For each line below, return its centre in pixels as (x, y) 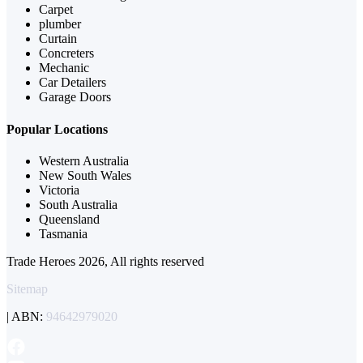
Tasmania (63, 233)
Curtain (58, 39)
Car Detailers (73, 83)
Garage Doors (75, 97)
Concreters (66, 53)
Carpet (56, 10)
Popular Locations (57, 129)
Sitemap (27, 288)
